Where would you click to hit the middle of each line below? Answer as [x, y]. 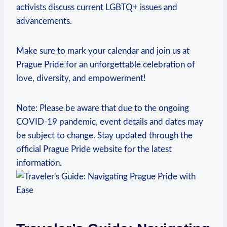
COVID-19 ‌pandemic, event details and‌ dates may [110, 122]
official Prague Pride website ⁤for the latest [94, 149]
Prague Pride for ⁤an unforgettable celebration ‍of [106, 64]
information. [39, 163]
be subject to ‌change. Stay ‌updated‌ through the [104, 135]
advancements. [44, 21]
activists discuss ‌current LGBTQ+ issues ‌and [97, 7]
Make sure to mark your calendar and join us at [103, 51]
